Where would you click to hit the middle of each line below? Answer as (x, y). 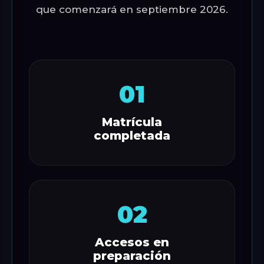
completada (132, 136)
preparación (132, 256)
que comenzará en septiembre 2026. (132, 9)
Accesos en (132, 242)
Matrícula (132, 122)
